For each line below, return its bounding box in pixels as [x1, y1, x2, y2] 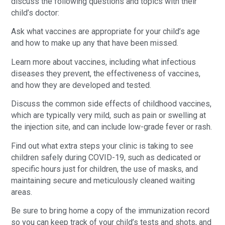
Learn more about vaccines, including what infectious [11, 57, 196, 67]
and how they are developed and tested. [11, 80, 152, 90]
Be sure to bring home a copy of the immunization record [11, 205, 210, 215]
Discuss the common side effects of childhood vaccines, [11, 99, 212, 109]
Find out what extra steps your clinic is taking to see [11, 141, 194, 151]
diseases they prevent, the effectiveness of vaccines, [11, 68, 201, 78]
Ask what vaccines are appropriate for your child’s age [11, 27, 200, 37]
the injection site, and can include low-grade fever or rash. [11, 122, 212, 132]
